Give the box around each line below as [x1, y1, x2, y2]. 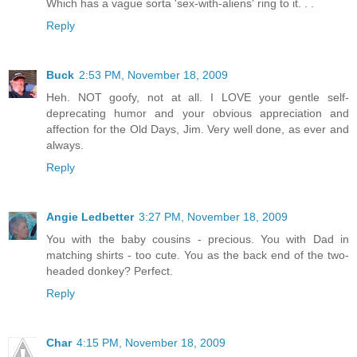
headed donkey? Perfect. [46, 264, 173, 277]
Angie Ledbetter [46, 210, 134, 223]
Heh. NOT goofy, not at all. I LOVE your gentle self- [46, 90, 349, 104]
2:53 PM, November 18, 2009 [79, 68, 228, 81]
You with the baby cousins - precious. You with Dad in [46, 232, 349, 245]
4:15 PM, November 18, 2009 [76, 335, 226, 349]
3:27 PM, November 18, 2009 [139, 210, 288, 223]
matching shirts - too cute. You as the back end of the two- [46, 248, 349, 261]
